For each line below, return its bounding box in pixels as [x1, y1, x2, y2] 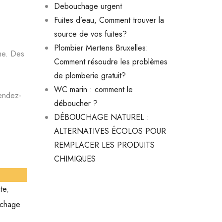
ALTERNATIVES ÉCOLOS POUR [54, 125, 166, 137]
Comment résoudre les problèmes [54, 56, 167, 67]
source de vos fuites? [54, 28, 127, 40]
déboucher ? [54, 98, 98, 109]
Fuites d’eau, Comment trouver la [54, 14, 164, 26]
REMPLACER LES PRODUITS [54, 139, 155, 151]
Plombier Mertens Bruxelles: [54, 42, 148, 54]
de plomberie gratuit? [54, 70, 126, 81]
